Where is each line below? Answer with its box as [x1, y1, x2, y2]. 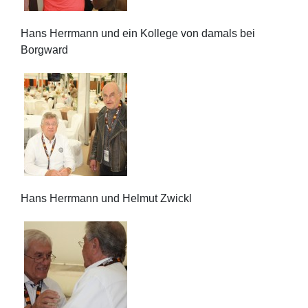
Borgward [21, 44, 68, 56]
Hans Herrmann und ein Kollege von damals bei [21, 27, 255, 40]
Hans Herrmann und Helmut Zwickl [21, 192, 192, 205]
